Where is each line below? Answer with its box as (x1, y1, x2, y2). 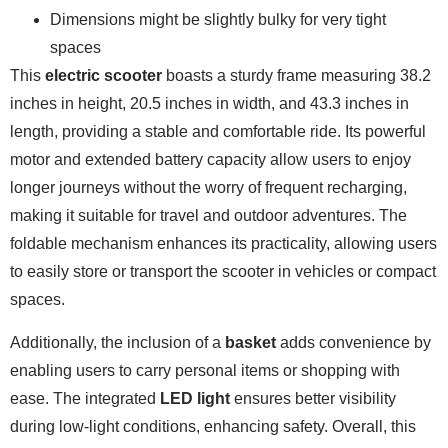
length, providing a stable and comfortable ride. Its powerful (10, 123, 426, 141)
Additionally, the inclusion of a (10, 333, 225, 351)
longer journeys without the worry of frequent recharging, (10, 179, 407, 197)
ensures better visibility (230, 389, 396, 407)
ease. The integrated (10, 389, 160, 407)
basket (225, 333, 276, 351)
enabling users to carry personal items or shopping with (10, 361, 400, 379)
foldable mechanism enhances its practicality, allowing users (10, 235, 437, 253)
